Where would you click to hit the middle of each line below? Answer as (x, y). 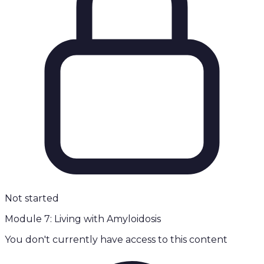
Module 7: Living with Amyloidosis (83, 219)
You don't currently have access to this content (116, 240)
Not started (32, 199)
